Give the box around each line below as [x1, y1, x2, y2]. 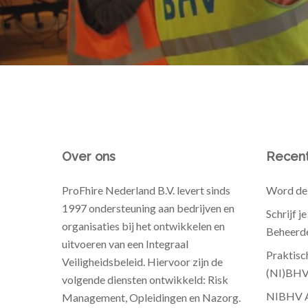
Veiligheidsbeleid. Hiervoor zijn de [62, 255, 223, 268]
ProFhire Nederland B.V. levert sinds [62, 184, 230, 197]
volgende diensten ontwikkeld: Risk [62, 273, 228, 286]
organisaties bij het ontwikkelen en [62, 219, 225, 232]
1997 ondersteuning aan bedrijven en [62, 201, 234, 214]
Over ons [62, 149, 115, 164]
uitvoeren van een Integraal [62, 237, 188, 250]
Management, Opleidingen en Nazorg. [62, 291, 241, 304]
